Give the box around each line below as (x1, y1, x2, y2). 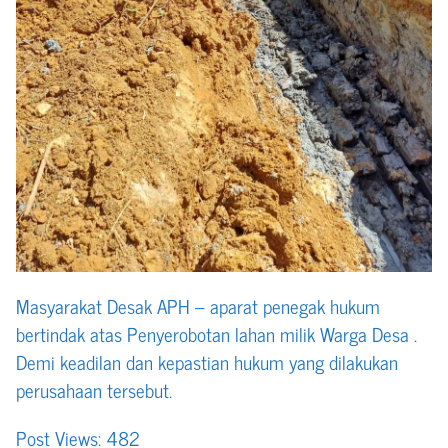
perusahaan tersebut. (16, 374, 172, 406)
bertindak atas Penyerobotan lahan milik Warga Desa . (16, 318, 417, 350)
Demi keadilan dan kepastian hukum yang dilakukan (16, 346, 398, 378)
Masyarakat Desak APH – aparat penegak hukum (16, 290, 380, 322)
